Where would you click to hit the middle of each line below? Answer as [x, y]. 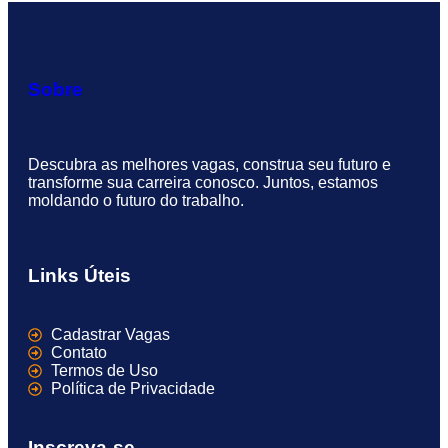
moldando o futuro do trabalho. [136, 200]
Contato [78, 352]
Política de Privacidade [132, 388]
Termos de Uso [104, 370]
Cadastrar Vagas [110, 334]
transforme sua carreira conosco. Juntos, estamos [203, 182]
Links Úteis [79, 275]
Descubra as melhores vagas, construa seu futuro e [209, 164]
